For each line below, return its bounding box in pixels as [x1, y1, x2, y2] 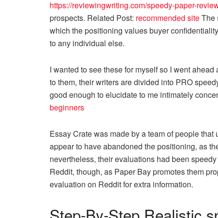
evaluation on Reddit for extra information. [50, 178, 193, 190]
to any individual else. [50, 37, 125, 49]
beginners [50, 101, 84, 113]
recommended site [136, 12, 200, 23]
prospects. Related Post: [50, 12, 136, 23]
